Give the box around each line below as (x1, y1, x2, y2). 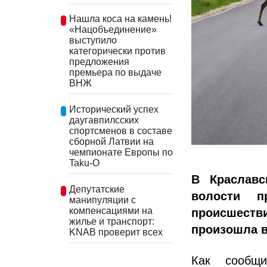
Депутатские (69, 184, 125, 194)
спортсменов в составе (69, 125, 172, 136)
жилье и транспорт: (69, 216, 154, 226)
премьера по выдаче (69, 67, 162, 78)
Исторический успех (69, 104, 159, 114)
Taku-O (69, 157, 100, 168)
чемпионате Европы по (69, 147, 173, 157)
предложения (69, 57, 129, 67)
